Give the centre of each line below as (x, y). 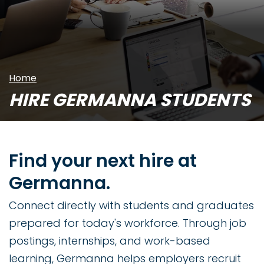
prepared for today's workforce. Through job (128, 223)
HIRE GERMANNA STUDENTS (130, 100)
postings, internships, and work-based (110, 241)
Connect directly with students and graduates (131, 205)
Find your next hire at (103, 161)
